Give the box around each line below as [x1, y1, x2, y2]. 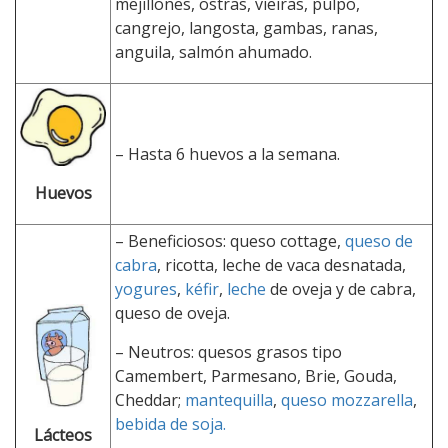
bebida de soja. [115, 412, 226, 435]
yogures [115, 277, 177, 300]
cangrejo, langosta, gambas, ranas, [115, 16, 378, 39]
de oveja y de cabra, [266, 277, 416, 300]
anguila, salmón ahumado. [115, 40, 312, 63]
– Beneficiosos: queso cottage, [115, 229, 345, 252]
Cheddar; [115, 388, 185, 411]
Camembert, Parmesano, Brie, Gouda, [115, 364, 397, 387]
